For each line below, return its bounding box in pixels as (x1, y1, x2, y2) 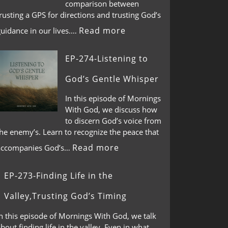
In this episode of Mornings (65, 93, 161, 103)
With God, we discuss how (65, 104, 157, 115)
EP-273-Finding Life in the (4, 170, 113, 181)
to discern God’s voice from (65, 116, 161, 126)
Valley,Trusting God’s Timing (4, 190, 127, 202)
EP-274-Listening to (65, 52, 148, 64)
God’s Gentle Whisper (65, 73, 159, 84)
